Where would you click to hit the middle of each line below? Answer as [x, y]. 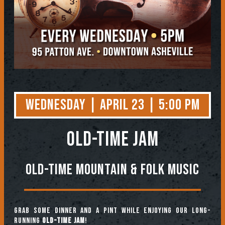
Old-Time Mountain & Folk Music [113, 170]
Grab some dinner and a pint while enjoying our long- [113, 211]
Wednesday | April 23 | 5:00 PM [113, 105]
